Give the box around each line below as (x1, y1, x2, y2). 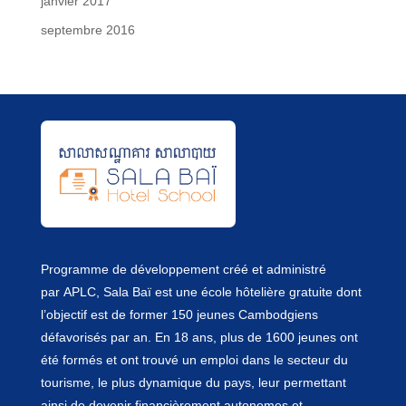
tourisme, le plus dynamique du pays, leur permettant (40, 375, 346, 391)
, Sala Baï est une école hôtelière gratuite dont (95, 285, 362, 300)
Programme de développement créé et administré (40, 262, 326, 277)
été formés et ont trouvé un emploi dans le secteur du (40, 353, 348, 368)
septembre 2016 (40, 23, 135, 38)
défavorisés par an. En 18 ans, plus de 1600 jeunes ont (40, 330, 358, 345)
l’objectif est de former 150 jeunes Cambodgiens (40, 307, 318, 323)
